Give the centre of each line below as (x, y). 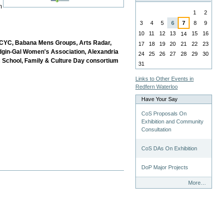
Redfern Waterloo (157, 86)
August (144, 5)
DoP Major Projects (165, 167)
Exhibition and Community (173, 121)
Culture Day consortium (85, 60)
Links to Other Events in (165, 78)
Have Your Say (160, 99)
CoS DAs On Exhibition (169, 148)
